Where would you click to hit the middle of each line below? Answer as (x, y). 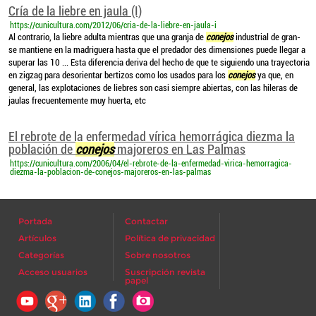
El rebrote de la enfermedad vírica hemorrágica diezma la (152, 136)
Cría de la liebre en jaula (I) (75, 11)
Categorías (41, 255)
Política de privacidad (170, 238)
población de (42, 149)
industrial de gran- (267, 37)
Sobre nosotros (158, 255)
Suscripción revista (165, 272)
